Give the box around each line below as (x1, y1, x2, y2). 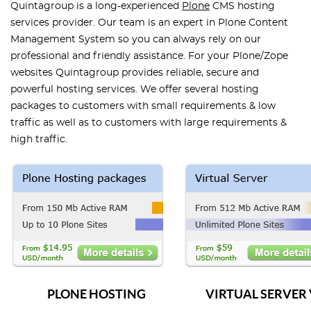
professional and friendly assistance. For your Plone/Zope (10, 51, 288, 62)
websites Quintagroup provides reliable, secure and (10, 68, 259, 78)
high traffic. (10, 135, 67, 145)
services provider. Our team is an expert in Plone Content (10, 18, 288, 28)
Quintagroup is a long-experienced (10, 1, 182, 12)
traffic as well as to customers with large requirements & (10, 118, 287, 128)
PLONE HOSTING (47, 287, 146, 302)
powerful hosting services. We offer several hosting (10, 85, 259, 95)
